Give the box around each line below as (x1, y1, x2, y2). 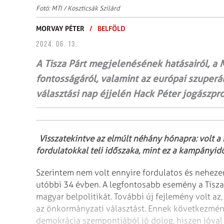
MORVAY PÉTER (36, 23, 84, 32)
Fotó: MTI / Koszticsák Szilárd (36, 4, 120, 12)
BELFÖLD (97, 23, 125, 32)
